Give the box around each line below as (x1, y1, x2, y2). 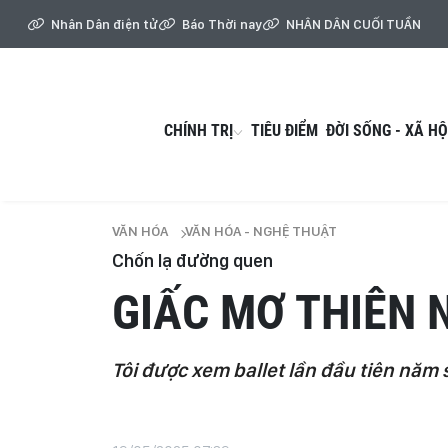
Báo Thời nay (182, 16, 262, 32)
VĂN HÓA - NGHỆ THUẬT (185, 223, 337, 239)
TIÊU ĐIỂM (250, 121, 318, 140)
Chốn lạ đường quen (112, 250, 273, 271)
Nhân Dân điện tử (51, 16, 158, 32)
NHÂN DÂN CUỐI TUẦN (286, 16, 421, 32)
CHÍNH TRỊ (163, 121, 233, 140)
